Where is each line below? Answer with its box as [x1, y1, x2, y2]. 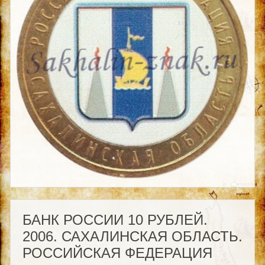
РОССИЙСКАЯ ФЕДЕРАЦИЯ [22, 244, 212, 261]
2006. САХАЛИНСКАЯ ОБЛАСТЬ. [22, 228, 243, 244]
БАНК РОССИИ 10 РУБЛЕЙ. [22, 211, 208, 228]
